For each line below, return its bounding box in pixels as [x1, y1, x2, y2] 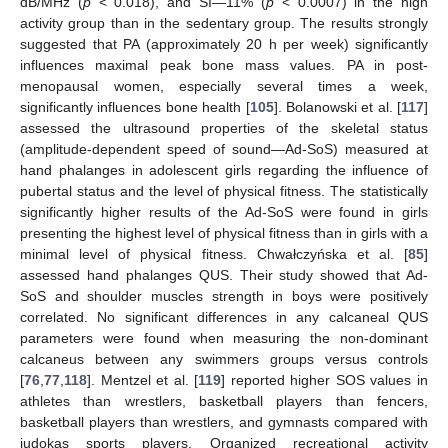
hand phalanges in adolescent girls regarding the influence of [20, 162, 428, 179]
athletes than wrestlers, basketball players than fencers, [20, 393, 428, 410]
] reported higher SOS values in [221, 372, 429, 389]
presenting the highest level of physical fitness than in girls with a [20, 225, 428, 242]
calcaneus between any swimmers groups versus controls [20, 351, 428, 368]
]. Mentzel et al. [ [87, 372, 199, 389]
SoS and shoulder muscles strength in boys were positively [20, 288, 428, 305]
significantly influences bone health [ [20, 99, 250, 116]
